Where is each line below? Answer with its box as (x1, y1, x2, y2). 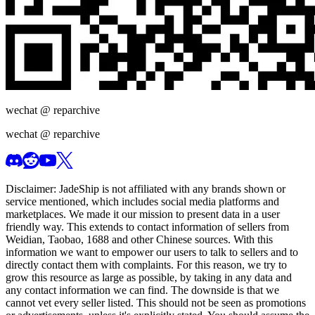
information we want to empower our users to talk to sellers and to (6, 246, 298, 259)
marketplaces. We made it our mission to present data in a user (6, 208, 280, 221)
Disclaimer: (6, 183, 59, 195)
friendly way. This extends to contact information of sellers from (6, 221, 289, 233)
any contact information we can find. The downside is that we (6, 284, 279, 297)
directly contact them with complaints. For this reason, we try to (6, 259, 287, 271)
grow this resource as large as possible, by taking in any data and (6, 271, 292, 284)
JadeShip (59, 183, 99, 195)
